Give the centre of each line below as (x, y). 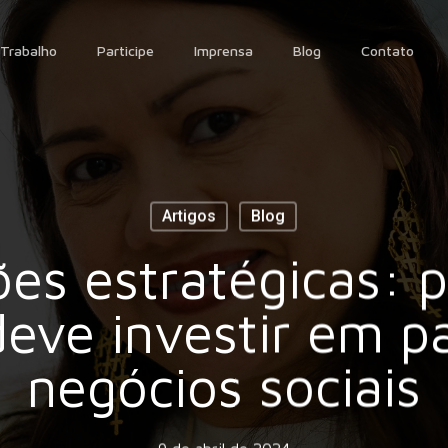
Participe (125, 50)
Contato (387, 50)
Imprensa (223, 50)
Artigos (189, 216)
